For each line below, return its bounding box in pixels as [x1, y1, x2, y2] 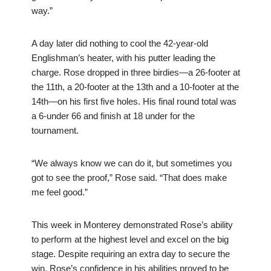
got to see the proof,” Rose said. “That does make [31, 172, 227, 183]
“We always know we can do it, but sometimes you [31, 158, 232, 169]
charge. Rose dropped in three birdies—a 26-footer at [31, 67, 240, 78]
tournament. [31, 125, 79, 136]
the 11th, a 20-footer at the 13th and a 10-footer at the [31, 82, 239, 93]
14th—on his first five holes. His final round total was [31, 96, 237, 107]
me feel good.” [31, 187, 88, 198]
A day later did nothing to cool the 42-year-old [31, 38, 208, 49]
